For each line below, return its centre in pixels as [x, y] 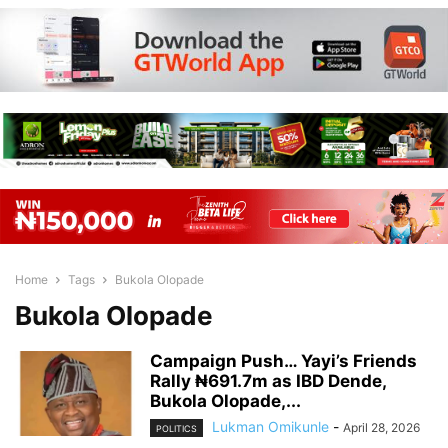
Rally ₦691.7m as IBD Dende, [268, 381]
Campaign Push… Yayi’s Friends [283, 361]
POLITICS [176, 429]
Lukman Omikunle [270, 426]
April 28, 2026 [381, 427]
